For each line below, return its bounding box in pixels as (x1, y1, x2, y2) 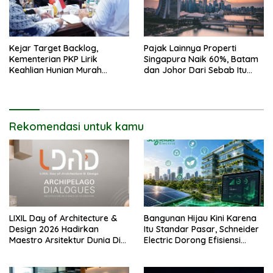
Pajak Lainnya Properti (144, 42, 236, 54)
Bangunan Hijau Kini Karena (144, 213, 257, 224)
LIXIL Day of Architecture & (9, 213, 117, 224)
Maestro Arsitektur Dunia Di (9, 235, 121, 246)
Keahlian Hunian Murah (9, 64, 102, 76)
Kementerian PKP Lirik (9, 53, 97, 65)
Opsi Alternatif (144, 75, 202, 87)
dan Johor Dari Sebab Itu (144, 64, 247, 76)
